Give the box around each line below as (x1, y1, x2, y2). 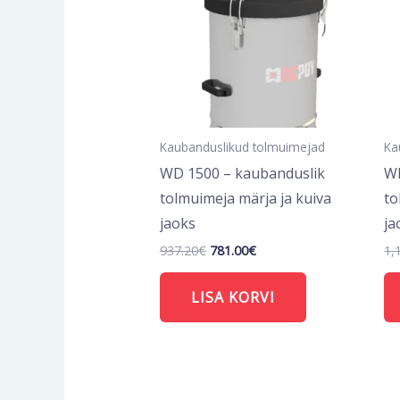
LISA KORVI (190, 287, 275, 308)
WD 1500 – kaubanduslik (159, 163, 325, 184)
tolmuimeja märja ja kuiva (159, 188, 331, 209)
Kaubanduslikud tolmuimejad (159, 138, 325, 156)
